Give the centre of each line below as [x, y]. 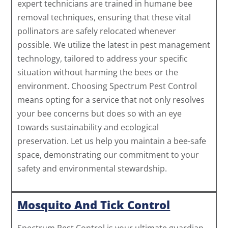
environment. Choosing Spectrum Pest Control [107, 86]
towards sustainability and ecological [88, 127]
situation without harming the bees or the [98, 73]
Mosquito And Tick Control [94, 205]
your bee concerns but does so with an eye [100, 114]
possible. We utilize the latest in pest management [114, 45]
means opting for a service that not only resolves [111, 100]
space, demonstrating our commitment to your [108, 155]
